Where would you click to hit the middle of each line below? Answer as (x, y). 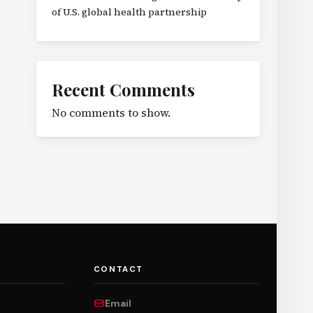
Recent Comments (123, 89)
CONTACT (118, 269)
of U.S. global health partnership (129, 12)
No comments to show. (111, 112)
